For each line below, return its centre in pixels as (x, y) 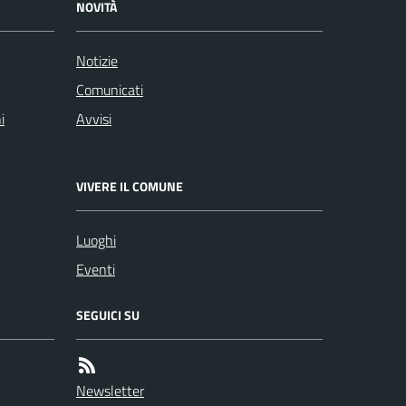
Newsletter (110, 391)
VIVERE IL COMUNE (130, 186)
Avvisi (94, 119)
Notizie (97, 61)
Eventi (96, 269)
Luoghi (96, 240)
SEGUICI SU (108, 315)
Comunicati (110, 90)
